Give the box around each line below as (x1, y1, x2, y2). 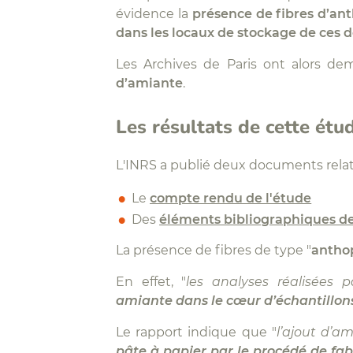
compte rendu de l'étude (150, 190, 312, 206)
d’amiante (116, 74, 183, 91)
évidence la (116, 5, 192, 21)
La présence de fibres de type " (116, 241, 311, 258)
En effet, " (116, 273, 187, 290)
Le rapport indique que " (116, 324, 277, 340)
